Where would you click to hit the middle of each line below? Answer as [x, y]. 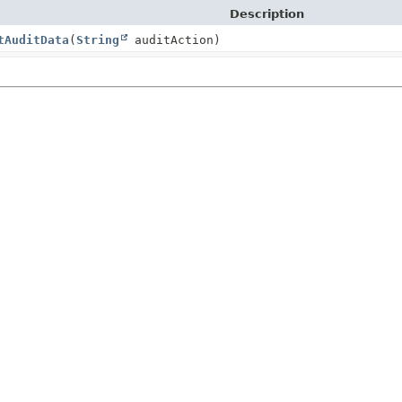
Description [267, 13]
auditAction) [174, 39]
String [97, 39]
